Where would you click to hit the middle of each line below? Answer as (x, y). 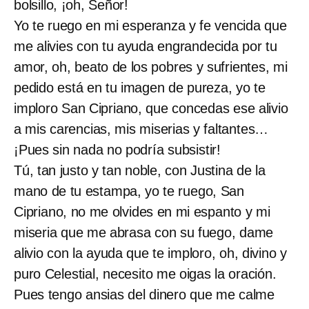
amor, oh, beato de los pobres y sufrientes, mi (151, 67)
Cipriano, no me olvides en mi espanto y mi (142, 211)
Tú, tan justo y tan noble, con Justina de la (140, 170)
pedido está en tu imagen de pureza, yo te (140, 87)
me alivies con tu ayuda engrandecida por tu (146, 46)
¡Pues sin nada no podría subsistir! (117, 149)
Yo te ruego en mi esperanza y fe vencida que (150, 25)
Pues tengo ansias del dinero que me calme (144, 294)
